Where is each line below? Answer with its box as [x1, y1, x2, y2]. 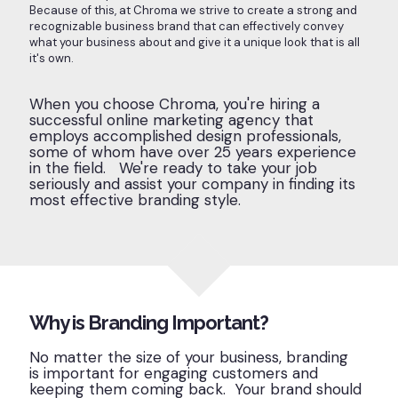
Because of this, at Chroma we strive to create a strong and [29, 2, 357, 18]
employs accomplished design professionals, [29, 125, 341, 146]
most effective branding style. [29, 189, 241, 210]
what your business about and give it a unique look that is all [29, 34, 360, 50]
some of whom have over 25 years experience [29, 141, 356, 162]
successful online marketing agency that [29, 109, 314, 130]
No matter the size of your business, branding [29, 346, 348, 367]
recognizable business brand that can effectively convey [29, 18, 344, 34]
